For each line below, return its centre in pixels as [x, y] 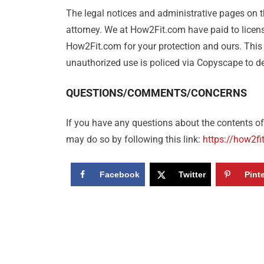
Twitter [192, 175]
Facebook [119, 175]
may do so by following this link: [134, 140]
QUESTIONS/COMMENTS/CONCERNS [156, 93]
